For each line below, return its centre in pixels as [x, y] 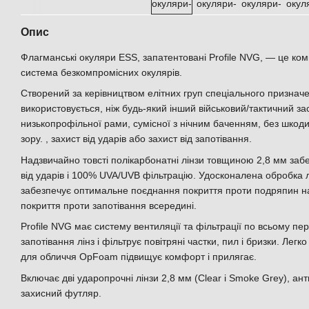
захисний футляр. [61, 293]
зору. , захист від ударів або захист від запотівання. [136, 139]
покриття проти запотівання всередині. [109, 205]
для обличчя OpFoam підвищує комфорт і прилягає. [139, 257]
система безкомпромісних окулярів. [101, 72]
